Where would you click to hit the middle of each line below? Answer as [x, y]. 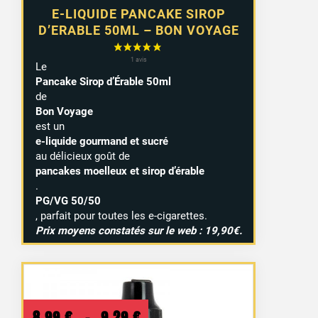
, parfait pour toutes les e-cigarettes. [121, 215]
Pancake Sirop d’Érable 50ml [103, 81]
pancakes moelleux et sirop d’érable [120, 171]
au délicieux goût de [82, 156]
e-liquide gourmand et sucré [102, 141]
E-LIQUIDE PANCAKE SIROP [138, 14]
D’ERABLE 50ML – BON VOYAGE [138, 31]
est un [50, 126]
